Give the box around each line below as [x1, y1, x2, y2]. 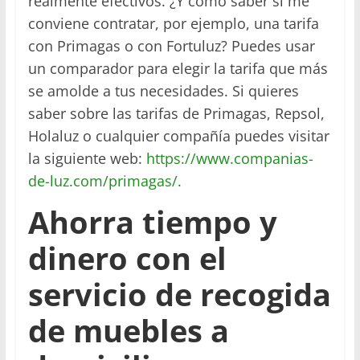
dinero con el [27, 237, 227, 280]
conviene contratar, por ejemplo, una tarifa [27, 14, 319, 34]
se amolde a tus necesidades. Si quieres [27, 81, 299, 101]
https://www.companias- [145, 149, 313, 169]
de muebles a [27, 309, 229, 352]
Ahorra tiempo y [27, 201, 277, 243]
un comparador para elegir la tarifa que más [27, 59, 328, 79]
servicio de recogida [27, 273, 331, 316]
